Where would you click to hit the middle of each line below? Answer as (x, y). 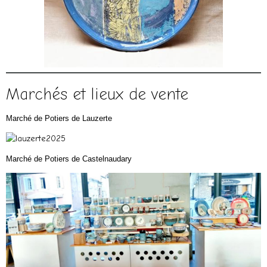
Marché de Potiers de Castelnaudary (69, 159)
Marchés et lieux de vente (97, 94)
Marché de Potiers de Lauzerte (60, 118)
